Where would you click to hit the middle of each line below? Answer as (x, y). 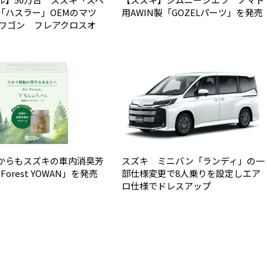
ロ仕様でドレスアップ (166, 185)
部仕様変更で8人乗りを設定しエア (191, 173)
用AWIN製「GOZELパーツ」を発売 (192, 12)
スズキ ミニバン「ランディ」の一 (193, 160)
